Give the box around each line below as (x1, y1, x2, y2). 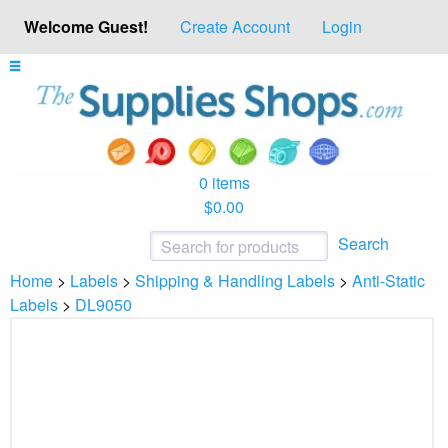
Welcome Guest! (24, 15, 148, 38)
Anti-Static (352, 268, 425, 292)
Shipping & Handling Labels (135, 268, 335, 292)
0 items (198, 170, 250, 194)
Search (338, 231, 389, 255)
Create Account (180, 15, 290, 39)
